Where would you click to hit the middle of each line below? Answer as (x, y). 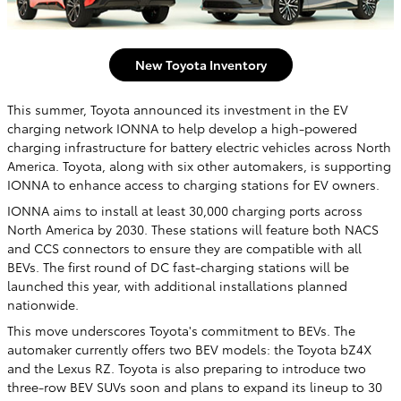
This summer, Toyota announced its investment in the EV (178, 109)
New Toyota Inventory (200, 64)
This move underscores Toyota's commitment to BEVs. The (181, 330)
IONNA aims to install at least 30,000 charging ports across (185, 210)
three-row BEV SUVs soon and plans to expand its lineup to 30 (195, 386)
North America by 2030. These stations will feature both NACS (193, 229)
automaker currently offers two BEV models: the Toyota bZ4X (189, 349)
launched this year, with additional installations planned (177, 285)
